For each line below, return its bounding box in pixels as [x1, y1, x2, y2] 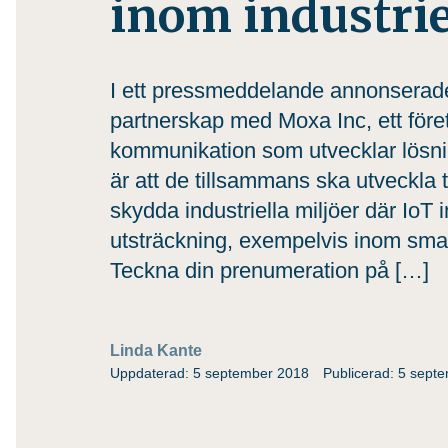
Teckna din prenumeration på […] [110, 258, 429, 283]
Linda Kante [110, 342, 202, 359]
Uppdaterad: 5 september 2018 [110, 365, 309, 381]
